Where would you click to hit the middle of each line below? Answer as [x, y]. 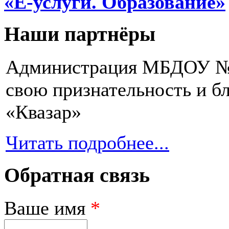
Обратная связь [77, 175]
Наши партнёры [80, 35]
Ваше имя [47, 208]
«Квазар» [43, 112]
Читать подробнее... [87, 143]
